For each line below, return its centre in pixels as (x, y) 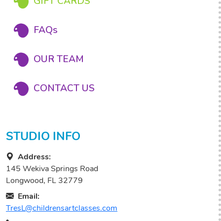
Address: (34, 157)
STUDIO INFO (43, 136)
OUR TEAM (59, 59)
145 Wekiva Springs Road (52, 169)
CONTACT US (64, 88)
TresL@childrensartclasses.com (62, 208)
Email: (29, 196)
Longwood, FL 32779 (44, 181)
